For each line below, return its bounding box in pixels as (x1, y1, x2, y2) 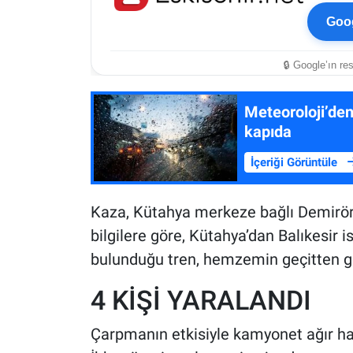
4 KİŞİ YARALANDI (90, 284, 311, 316)
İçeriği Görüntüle (251, 154, 341, 169)
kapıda (243, 121, 292, 141)
